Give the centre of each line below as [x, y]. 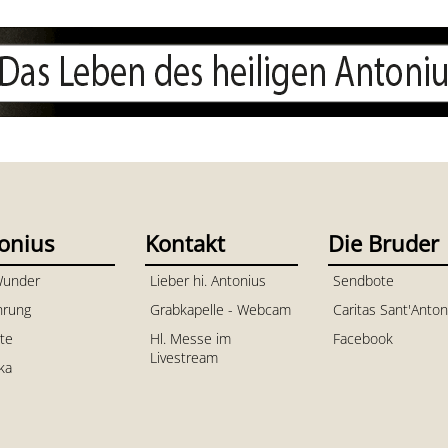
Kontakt [184, 242]
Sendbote [363, 280]
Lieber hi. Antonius [207, 280]
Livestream [183, 357]
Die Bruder [383, 242]
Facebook [362, 338]
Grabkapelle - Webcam [220, 309]
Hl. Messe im [190, 338]
